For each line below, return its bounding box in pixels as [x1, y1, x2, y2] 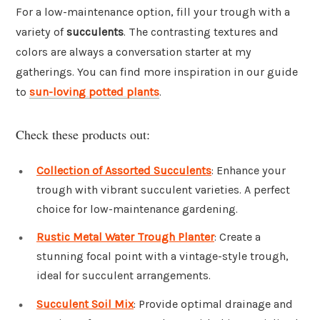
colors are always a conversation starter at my [16, 45, 251, 59]
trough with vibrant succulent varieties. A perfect [36, 182, 290, 196]
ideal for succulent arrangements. [36, 269, 211, 283]
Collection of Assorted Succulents [36, 163, 211, 177]
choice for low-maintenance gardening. [36, 201, 238, 216]
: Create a [214, 230, 261, 244]
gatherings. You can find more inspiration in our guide [16, 65, 298, 79]
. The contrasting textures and [124, 25, 279, 39]
